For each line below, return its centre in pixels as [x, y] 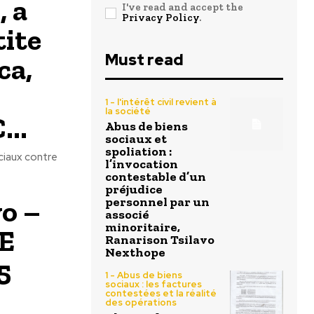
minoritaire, [143, 227]
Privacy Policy [161, 18]
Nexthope [135, 253]
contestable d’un [156, 177]
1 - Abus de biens [144, 275]
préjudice [134, 190]
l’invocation [142, 164]
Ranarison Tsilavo [160, 240]
